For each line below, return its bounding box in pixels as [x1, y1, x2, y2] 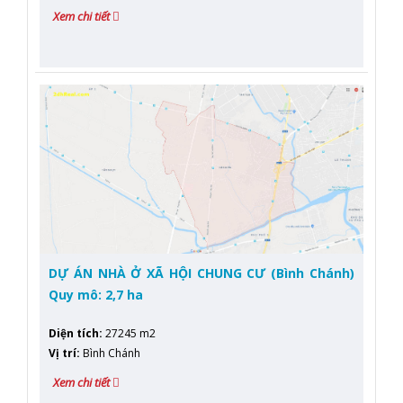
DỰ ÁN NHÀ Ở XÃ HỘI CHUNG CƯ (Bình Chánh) [49, 264, 354, 282]
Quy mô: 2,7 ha [49, 285, 143, 303]
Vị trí [49, 345, 76, 362]
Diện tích [49, 326, 99, 342]
